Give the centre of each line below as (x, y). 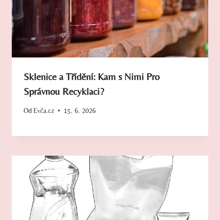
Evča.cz (44, 110)
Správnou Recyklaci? (64, 91)
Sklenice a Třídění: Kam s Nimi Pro (92, 76)
